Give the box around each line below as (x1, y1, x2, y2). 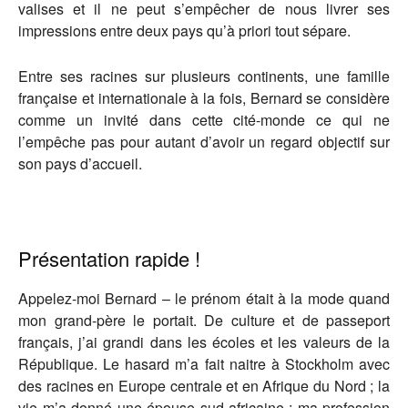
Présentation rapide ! (18, 244, 200, 273)
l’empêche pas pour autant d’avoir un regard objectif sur (18, 131, 390, 153)
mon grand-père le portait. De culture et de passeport (18, 310, 390, 331)
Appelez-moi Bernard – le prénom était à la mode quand (18, 288, 390, 310)
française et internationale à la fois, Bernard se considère (18, 87, 390, 109)
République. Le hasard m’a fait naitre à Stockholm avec (18, 353, 390, 375)
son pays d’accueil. (18, 153, 142, 175)
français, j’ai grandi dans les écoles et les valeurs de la (18, 331, 390, 353)
